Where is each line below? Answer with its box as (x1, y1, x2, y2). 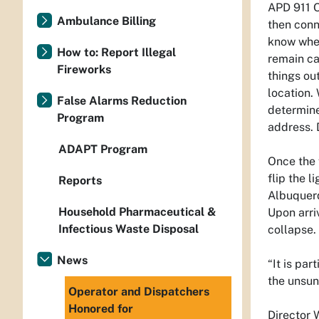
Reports (58, 174, 102, 187)
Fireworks (57, 63, 111, 76)
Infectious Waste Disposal (58, 222, 199, 236)
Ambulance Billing (57, 14, 156, 28)
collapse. (268, 223, 316, 236)
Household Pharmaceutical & (58, 205, 216, 219)
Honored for (68, 302, 133, 315)
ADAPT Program (58, 142, 147, 156)
